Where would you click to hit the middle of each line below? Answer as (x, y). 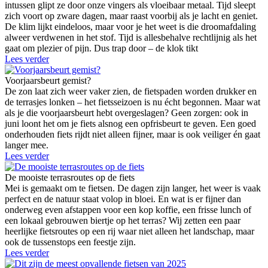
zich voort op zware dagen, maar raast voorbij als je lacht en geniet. (131, 16)
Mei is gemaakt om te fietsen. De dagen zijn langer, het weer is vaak (133, 188)
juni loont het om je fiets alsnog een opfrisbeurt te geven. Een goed (130, 123)
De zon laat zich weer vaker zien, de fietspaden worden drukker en (131, 91)
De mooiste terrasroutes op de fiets (70, 177)
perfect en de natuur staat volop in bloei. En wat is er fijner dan (123, 199)
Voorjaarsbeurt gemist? (48, 80)
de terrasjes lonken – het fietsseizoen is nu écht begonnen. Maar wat (133, 102)
